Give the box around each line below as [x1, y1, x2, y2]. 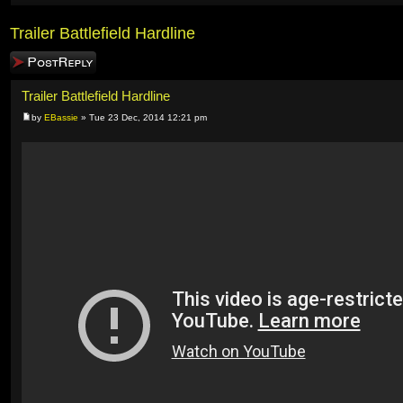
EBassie [44, 112, 78, 123]
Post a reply [10, 54, 62, 65]
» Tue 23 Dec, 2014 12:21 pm [78, 112, 207, 123]
